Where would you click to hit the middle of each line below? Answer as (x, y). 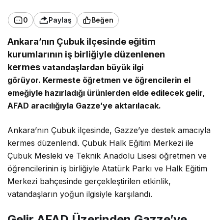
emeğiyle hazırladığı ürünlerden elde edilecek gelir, (106, 93)
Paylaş (60, 20)
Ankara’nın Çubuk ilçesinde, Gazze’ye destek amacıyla (109, 130)
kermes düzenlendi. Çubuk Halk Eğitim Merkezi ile (101, 143)
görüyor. (24, 80)
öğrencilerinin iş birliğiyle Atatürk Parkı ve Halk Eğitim (108, 168)
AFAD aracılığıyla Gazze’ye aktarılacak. (84, 105)
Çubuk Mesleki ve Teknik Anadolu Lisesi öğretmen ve (107, 155)
